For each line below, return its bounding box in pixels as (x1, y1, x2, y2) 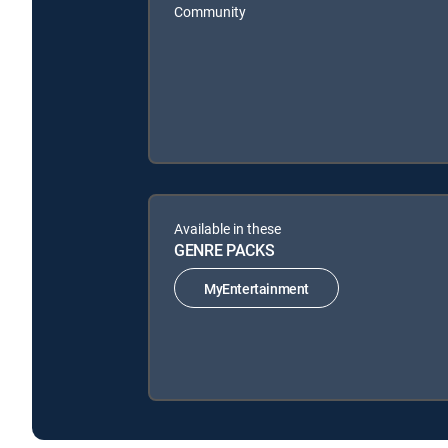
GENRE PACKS (174, 239, 275, 262)
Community (174, 2, 246, 22)
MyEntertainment (204, 278, 309, 298)
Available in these (174, 219, 281, 239)
